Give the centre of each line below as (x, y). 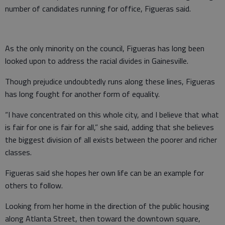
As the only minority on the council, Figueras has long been (105, 48)
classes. (19, 152)
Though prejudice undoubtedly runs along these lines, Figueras (110, 81)
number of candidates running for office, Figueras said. (98, 8)
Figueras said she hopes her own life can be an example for (104, 173)
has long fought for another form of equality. (82, 94)
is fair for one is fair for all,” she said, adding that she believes (109, 127)
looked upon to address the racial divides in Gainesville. (97, 61)
